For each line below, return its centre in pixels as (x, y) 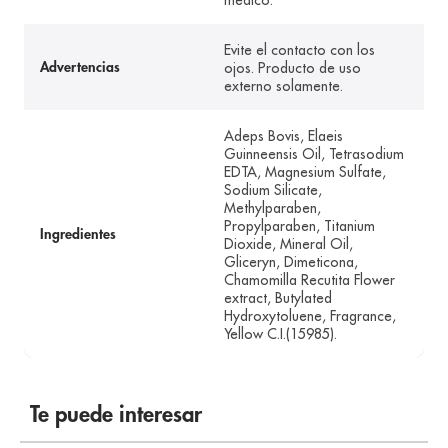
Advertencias (80, 67)
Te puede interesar (116, 415)
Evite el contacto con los (299, 50)
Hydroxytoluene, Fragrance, (310, 316)
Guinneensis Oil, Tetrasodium (314, 154)
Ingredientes (78, 234)
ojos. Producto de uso (292, 68)
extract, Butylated (278, 298)
